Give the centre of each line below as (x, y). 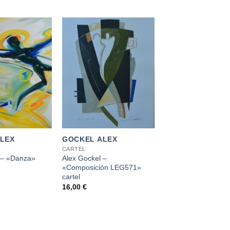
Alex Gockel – (84, 158)
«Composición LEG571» (101, 167)
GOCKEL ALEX (90, 139)
